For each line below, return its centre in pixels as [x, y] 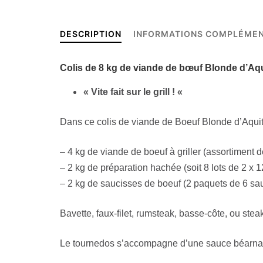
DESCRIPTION [91, 34]
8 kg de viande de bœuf [151, 68]
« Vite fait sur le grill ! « [134, 92]
